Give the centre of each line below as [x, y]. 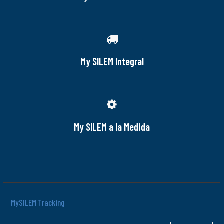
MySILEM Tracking [38, 202]
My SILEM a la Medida [112, 127]
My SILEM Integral [112, 62]
